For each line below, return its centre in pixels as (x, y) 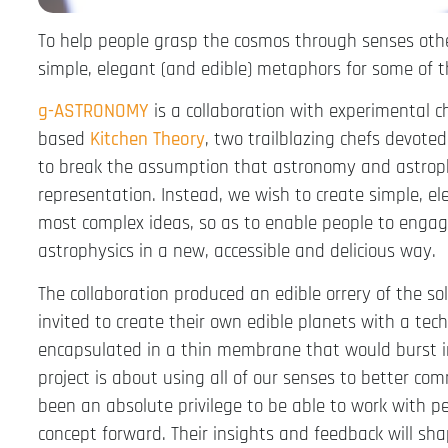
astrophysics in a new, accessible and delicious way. (237, 252)
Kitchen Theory (147, 140)
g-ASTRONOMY (93, 112)
